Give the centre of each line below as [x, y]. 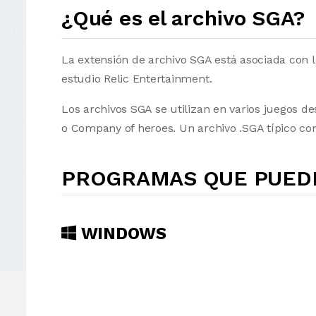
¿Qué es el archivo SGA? [183, 18]
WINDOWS [121, 233]
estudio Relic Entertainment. [137, 79]
